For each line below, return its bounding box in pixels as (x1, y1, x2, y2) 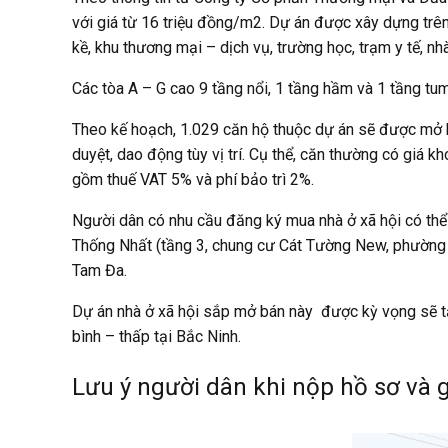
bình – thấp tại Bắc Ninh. (72, 326, 241, 346)
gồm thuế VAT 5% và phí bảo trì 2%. (72, 169, 314, 189)
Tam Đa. (72, 260, 127, 280)
